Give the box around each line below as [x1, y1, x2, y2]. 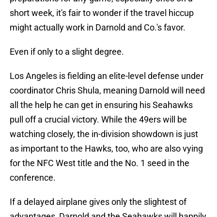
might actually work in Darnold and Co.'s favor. [10, 22, 186, 33]
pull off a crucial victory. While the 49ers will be [10, 114, 187, 125]
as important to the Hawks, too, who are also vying [10, 143, 203, 154]
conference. [10, 172, 56, 183]
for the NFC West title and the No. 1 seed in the [10, 158, 189, 169]
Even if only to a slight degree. [10, 46, 124, 57]
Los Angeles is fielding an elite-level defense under [10, 71, 203, 81]
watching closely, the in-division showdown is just [10, 129, 198, 139]
